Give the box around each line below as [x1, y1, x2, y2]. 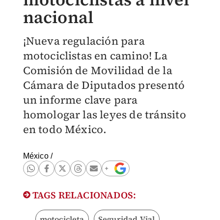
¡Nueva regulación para [23, 33, 145, 48]
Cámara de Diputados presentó [23, 78, 185, 92]
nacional [23, 6, 94, 28]
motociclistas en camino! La [23, 48, 167, 63]
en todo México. [23, 122, 107, 137]
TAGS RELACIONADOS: [30, 189, 137, 201]
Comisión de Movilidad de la [23, 63, 172, 78]
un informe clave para [23, 92, 138, 107]
